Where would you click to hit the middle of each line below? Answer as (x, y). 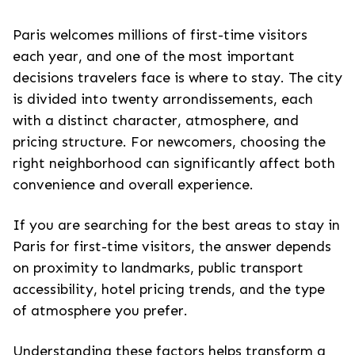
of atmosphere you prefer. (100, 311)
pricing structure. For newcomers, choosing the (169, 142)
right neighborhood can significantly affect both (174, 163)
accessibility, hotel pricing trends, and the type (169, 289)
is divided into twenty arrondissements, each (163, 99)
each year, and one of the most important (154, 56)
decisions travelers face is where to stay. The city (177, 78)
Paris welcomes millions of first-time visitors (160, 35)
